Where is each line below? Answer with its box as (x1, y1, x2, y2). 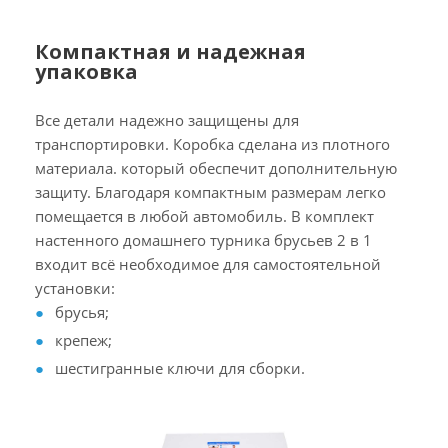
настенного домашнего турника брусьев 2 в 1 (35, 230, 372, 251)
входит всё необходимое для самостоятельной (35, 254, 381, 275)
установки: (35, 278, 115, 299)
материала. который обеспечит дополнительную (35, 158, 397, 179)
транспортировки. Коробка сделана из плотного (35, 134, 390, 155)
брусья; (55, 302, 109, 323)
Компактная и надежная (35, 38, 306, 66)
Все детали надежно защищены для (35, 110, 299, 131)
